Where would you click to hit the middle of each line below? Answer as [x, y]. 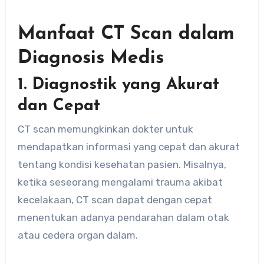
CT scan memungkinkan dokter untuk [105, 129]
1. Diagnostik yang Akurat [118, 85]
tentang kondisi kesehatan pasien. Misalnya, [122, 165]
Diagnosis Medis [90, 58]
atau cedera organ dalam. [77, 235]
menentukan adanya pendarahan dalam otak [123, 218]
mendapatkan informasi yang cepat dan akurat [128, 147]
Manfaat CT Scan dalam [126, 34]
